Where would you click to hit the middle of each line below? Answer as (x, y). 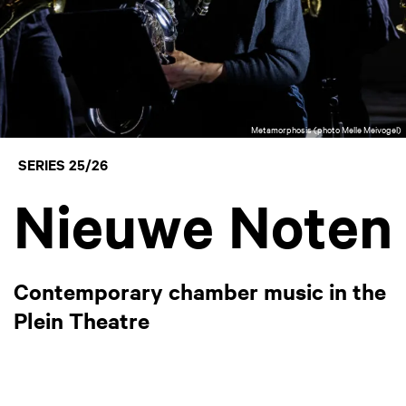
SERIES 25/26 (63, 164)
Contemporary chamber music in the (200, 291)
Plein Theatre (82, 320)
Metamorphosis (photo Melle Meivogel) (326, 129)
